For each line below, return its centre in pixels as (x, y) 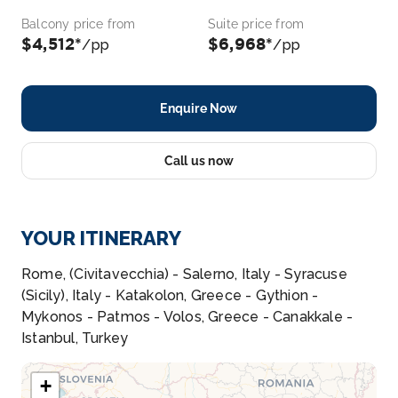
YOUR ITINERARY (101, 238)
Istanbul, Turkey (75, 338)
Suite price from (256, 24)
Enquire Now (199, 108)
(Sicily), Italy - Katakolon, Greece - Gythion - (170, 295)
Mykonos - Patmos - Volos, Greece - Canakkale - (187, 317)
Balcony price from (79, 24)
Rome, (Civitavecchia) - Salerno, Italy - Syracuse (184, 274)
